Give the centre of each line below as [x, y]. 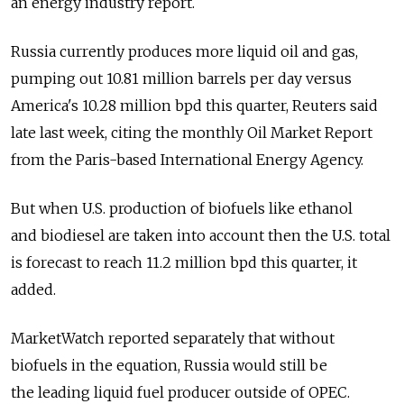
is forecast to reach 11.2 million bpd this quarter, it [184, 263]
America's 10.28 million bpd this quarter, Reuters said [194, 106]
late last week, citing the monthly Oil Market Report [192, 133]
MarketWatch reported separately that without [173, 339]
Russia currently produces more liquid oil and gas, [184, 52]
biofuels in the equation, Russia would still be [169, 366]
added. [33, 290]
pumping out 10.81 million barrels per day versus [181, 79]
